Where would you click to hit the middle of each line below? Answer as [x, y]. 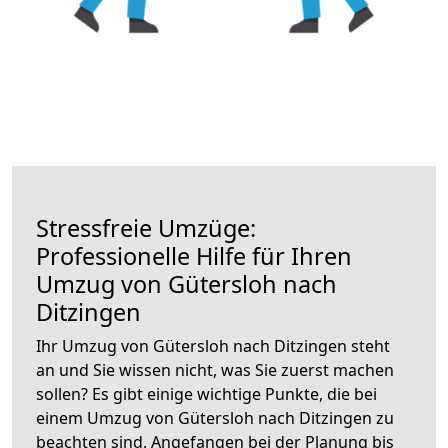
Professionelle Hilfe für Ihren [194, 255]
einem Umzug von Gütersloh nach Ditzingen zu [215, 417]
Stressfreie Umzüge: [146, 227]
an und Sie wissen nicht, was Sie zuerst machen [215, 369]
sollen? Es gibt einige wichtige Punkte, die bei [206, 393]
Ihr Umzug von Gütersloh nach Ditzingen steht [213, 345]
